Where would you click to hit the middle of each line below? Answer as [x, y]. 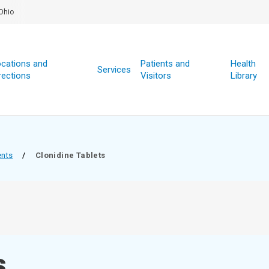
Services [114, 70]
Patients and [165, 64]
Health [243, 64]
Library [243, 76]
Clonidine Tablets [70, 155]
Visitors [156, 76]
